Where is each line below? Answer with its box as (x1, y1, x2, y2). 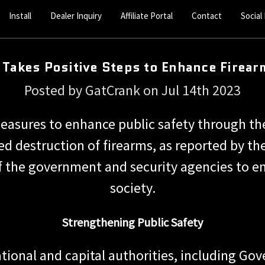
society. (109, 178, 156, 197)
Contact (192, 9, 222, 21)
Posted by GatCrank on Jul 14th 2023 (24, 80, 241, 99)
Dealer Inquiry (50, 9, 102, 21)
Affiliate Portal (121, 9, 173, 21)
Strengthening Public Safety (62, 214, 203, 230)
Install (9, 9, 32, 21)
